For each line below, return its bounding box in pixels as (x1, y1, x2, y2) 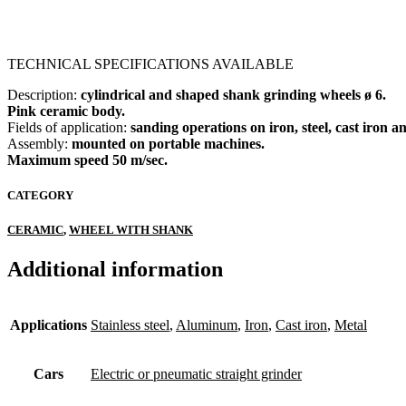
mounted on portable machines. (72, 135, 265, 151)
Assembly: (7, 135, 72, 151)
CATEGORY (7, 188, 73, 203)
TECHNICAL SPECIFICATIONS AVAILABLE (7, 55, 294, 72)
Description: (7, 86, 81, 102)
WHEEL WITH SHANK (69, 223, 193, 237)
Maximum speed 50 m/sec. (7, 151, 168, 168)
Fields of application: (7, 119, 130, 135)
